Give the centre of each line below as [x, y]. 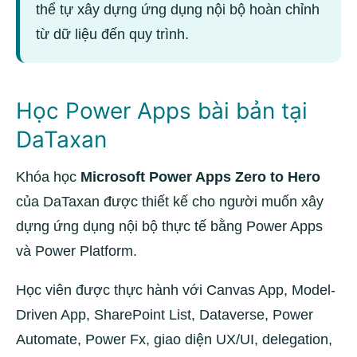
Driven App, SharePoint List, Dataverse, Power [165, 315]
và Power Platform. [76, 251]
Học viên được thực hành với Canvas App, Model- [176, 290]
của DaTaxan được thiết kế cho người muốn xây [170, 202]
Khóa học [48, 177]
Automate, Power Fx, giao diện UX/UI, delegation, [174, 339]
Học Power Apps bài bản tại [162, 111]
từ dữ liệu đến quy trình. [112, 34]
